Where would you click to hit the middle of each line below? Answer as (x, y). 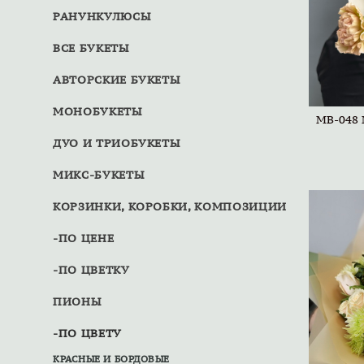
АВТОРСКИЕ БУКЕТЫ (117, 80)
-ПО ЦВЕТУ (87, 333)
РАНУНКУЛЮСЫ (102, 16)
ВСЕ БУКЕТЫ (91, 48)
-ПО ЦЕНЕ (84, 238)
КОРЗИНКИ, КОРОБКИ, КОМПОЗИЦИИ (170, 206)
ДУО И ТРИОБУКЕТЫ (117, 143)
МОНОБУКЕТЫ (97, 111)
